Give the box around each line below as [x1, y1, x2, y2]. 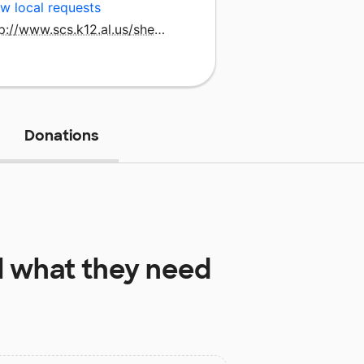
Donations [24, 125, 99, 145]
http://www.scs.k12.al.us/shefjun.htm [154, 20, 166, 37]
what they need [3, 252, 211, 287]
